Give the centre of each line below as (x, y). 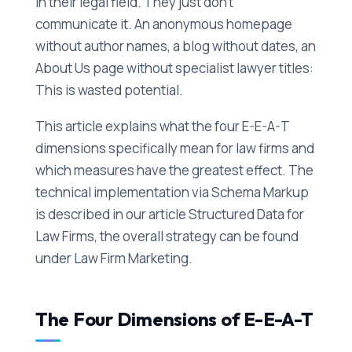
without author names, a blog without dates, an (175, 46)
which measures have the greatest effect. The (174, 170)
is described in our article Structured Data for (169, 214)
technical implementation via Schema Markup (172, 192)
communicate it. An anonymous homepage (163, 24)
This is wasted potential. (109, 90)
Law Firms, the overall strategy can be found (167, 236)
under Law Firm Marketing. (114, 258)
